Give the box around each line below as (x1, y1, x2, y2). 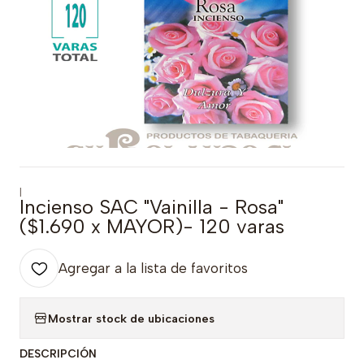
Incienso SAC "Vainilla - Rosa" (19, 195, 284, 219)
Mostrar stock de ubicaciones (48, 310, 214, 326)
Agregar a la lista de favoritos (58, 260, 248, 276)
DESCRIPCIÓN (19, 347, 97, 360)
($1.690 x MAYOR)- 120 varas (19, 214, 284, 238)
